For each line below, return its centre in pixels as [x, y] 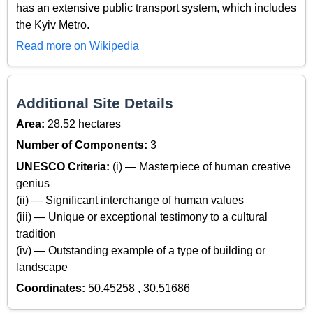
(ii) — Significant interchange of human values [130, 200]
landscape [42, 267]
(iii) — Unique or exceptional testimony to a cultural [142, 217]
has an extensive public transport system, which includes [156, 8]
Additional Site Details [95, 103]
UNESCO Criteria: [64, 166]
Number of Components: [83, 145]
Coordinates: [52, 289]
